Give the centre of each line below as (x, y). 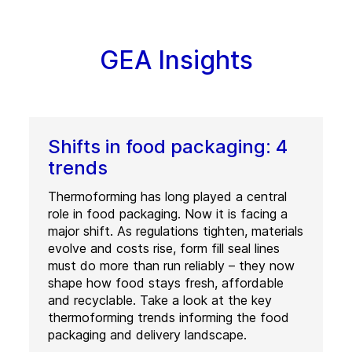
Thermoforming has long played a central (167, 196)
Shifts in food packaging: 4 (167, 147)
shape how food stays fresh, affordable (165, 283)
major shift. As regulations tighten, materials (175, 231)
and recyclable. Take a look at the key (159, 300)
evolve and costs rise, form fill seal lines (163, 248)
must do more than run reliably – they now (171, 266)
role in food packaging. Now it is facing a (167, 214)
